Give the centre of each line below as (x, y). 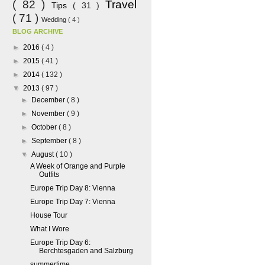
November (49, 114)
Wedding (55, 20)
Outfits (49, 174)
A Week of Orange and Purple (77, 166)
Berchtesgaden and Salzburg (86, 251)
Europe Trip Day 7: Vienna (72, 202)
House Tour (49, 215)
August (44, 154)
